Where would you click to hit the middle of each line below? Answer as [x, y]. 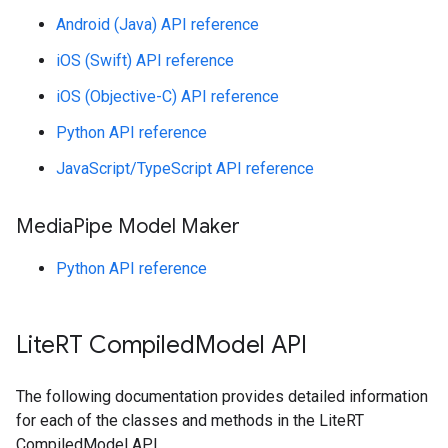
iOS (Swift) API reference [145, 60]
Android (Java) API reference [157, 24]
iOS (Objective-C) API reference [167, 96]
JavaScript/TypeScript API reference [185, 168]
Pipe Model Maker [156, 226]
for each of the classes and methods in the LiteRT [190, 420]
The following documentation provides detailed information [222, 396]
